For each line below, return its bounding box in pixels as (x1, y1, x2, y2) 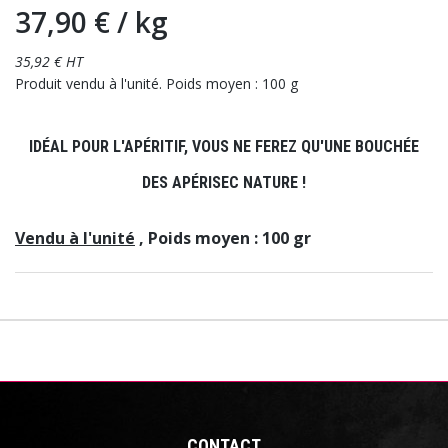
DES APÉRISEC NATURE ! (142, 173, 306, 193)
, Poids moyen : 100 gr (135, 227, 311, 250)
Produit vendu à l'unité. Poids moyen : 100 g (15, 74, 298, 94)
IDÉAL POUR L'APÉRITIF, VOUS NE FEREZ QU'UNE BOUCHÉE (29, 137, 419, 157)
